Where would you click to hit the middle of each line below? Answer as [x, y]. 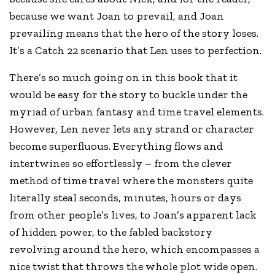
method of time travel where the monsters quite [131, 180]
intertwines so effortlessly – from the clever [121, 163]
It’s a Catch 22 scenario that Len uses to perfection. [136, 50]
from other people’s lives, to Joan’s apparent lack [133, 215]
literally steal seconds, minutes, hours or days [126, 197]
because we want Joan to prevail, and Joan [117, 16]
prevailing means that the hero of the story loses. [134, 33]
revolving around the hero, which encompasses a [135, 249]
